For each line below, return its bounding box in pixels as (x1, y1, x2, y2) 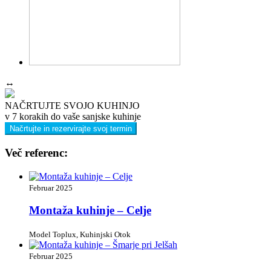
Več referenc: (5, 146, 68, 159)
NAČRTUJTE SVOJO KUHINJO (5, 100, 140, 111)
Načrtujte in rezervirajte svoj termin (10, 124, 132, 134)
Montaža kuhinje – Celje (29, 204, 151, 217)
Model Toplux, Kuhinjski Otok (29, 229, 131, 239)
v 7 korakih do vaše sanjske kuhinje (5, 111, 141, 122)
